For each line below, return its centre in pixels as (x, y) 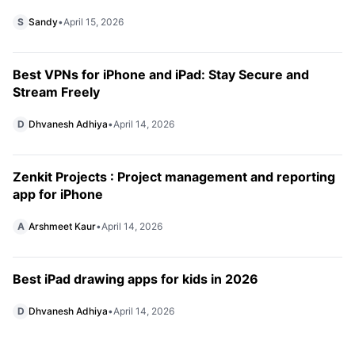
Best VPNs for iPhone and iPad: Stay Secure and (161, 74)
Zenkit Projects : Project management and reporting (174, 177)
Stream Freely (56, 92)
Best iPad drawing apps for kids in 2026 (136, 279)
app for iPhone (58, 194)
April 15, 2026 (94, 22)
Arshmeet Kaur (62, 226)
